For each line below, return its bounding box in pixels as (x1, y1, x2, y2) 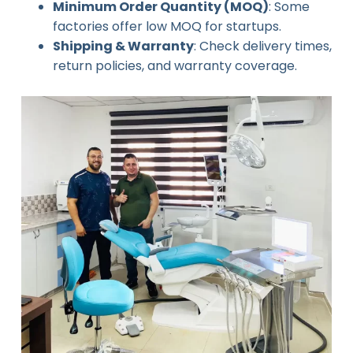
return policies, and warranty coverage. (52, 56, 297, 75)
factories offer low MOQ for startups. (52, 17, 281, 35)
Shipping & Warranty (52, 36, 194, 55)
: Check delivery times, (193, 36, 332, 55)
